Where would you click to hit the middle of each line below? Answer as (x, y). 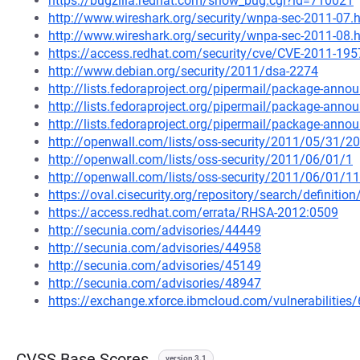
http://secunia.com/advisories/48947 (155, 283)
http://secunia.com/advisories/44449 (155, 230)
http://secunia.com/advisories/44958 (155, 248)
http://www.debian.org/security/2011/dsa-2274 (183, 71)
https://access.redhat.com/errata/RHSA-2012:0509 (193, 213)
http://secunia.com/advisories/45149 (155, 266)
